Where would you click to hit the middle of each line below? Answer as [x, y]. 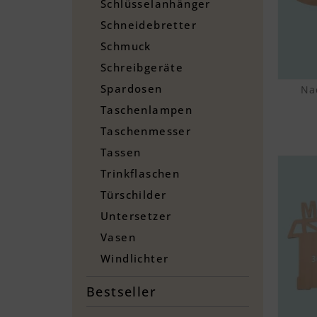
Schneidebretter [149, 24]
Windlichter [135, 258]
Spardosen [132, 88]
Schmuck [126, 46]
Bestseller [121, 291]
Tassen [121, 152]
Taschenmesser [146, 131]
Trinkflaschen [140, 173]
